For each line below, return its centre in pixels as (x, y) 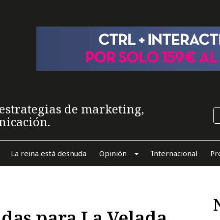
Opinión (113, 153)
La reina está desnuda (48, 153)
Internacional (174, 153)
